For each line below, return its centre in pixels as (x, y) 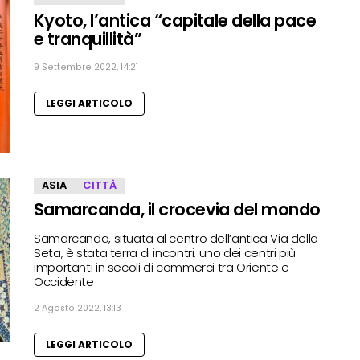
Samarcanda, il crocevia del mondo (177, 209)
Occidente (64, 281)
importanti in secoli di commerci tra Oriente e (162, 267)
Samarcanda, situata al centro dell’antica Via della (176, 238)
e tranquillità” (88, 39)
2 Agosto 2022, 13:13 (78, 308)
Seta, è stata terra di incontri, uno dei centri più (165, 252)
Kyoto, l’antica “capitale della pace (175, 20)
